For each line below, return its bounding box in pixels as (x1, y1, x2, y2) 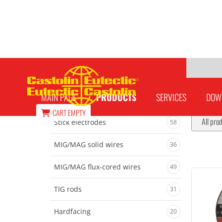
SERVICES (156, 91, 187, 104)
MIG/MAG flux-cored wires (54, 162, 141, 171)
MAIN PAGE (41, 91, 77, 104)
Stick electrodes (54, 117, 106, 127)
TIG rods (54, 184, 82, 194)
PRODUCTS (96, 91, 137, 104)
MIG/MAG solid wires (54, 140, 123, 149)
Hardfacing (54, 207, 91, 216)
